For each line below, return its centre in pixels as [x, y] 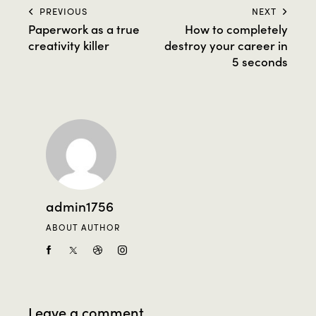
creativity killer [69, 45]
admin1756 [80, 206]
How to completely [236, 29]
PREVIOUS [63, 12]
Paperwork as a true [84, 29]
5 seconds [260, 62]
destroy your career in [226, 45]
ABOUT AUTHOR [83, 227]
